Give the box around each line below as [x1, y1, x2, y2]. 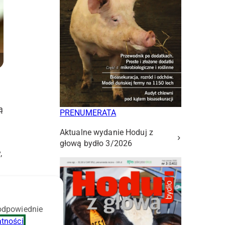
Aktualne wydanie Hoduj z [60, 128, 153, 138]
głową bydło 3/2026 [60, 139, 133, 149]
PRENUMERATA [60, 108, 117, 118]
